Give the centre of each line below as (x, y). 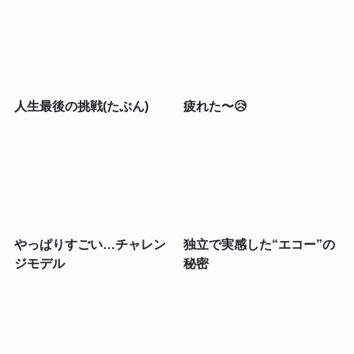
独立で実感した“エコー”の (260, 245)
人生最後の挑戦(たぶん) (81, 105)
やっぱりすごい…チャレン (90, 245)
